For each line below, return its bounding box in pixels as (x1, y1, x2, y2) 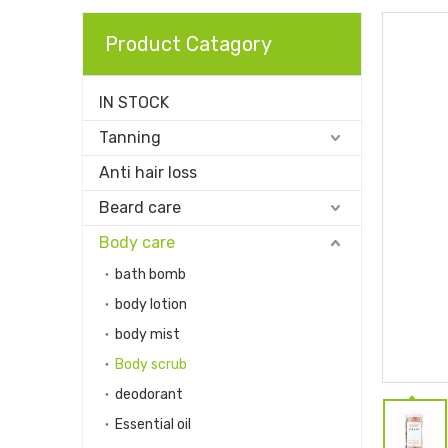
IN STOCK (99, 93, 169, 112)
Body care (99, 233, 175, 252)
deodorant (115, 386, 183, 403)
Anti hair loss (99, 163, 197, 182)
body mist (115, 326, 180, 343)
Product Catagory (105, 32, 272, 56)
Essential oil (115, 416, 191, 433)
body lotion (115, 296, 187, 313)
